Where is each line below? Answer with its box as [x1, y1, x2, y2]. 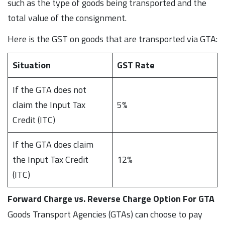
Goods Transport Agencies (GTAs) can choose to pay [8, 207, 202, 221]
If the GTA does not [13, 82, 86, 96]
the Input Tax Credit [13, 152, 88, 166]
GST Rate [117, 58, 157, 72]
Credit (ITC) [13, 113, 55, 127]
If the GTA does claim [13, 137, 93, 151]
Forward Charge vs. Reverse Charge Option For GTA [8, 191, 214, 205]
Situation [13, 58, 51, 72]
